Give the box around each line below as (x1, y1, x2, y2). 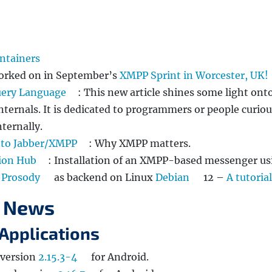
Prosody (1, 171, 40, 184)
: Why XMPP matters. (89, 137, 191, 150)
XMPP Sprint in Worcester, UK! (120, 69, 268, 82)
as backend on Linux (52, 171, 155, 184)
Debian (155, 171, 189, 184)
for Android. (89, 251, 149, 263)
